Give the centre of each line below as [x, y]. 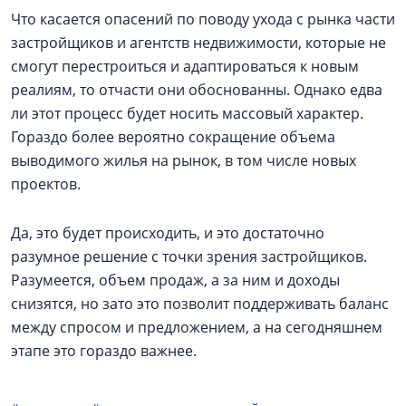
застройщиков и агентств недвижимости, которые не [198, 43]
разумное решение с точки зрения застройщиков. [189, 256]
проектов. [46, 184]
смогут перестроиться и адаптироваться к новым [185, 66]
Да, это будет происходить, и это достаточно [168, 233]
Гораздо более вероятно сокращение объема [173, 137]
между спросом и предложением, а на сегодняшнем [197, 327]
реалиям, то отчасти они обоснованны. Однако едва [197, 90]
